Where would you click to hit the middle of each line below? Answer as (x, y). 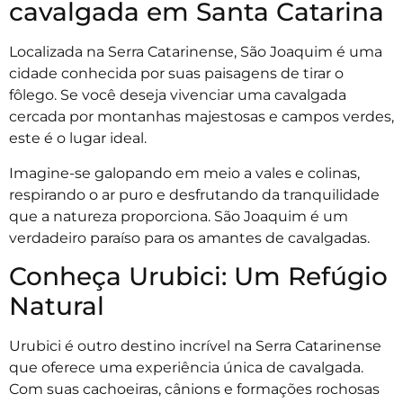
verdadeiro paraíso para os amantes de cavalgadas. (189, 237)
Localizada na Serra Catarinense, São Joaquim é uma (196, 52)
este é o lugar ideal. (80, 139)
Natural (57, 306)
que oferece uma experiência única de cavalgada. (186, 368)
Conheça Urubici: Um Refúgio (198, 277)
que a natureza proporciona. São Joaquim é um (179, 216)
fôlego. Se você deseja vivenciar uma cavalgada (178, 95)
